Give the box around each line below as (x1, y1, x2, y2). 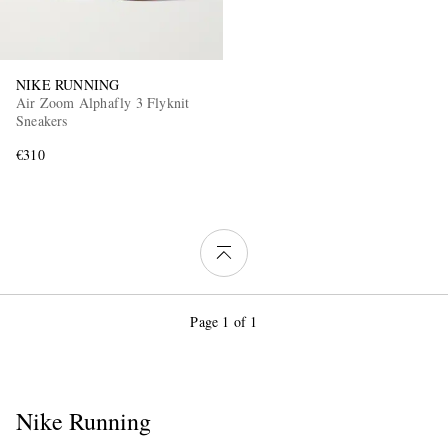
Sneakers (16, 110, 68, 130)
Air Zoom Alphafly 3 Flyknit (16, 92, 190, 112)
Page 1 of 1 (190, 312, 258, 332)
